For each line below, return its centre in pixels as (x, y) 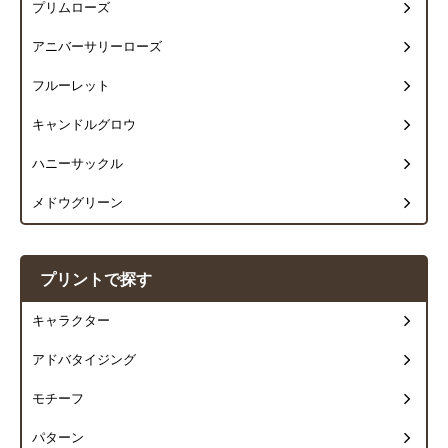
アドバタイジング (84, 360)
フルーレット (71, 86)
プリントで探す (96, 280)
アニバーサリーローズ (97, 47)
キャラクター (71, 321)
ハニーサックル (77, 164)
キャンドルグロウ (84, 125)
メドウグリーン (77, 203)
